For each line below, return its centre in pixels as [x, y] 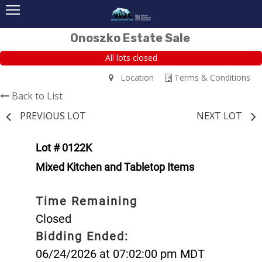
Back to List [37, 96]
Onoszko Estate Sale [130, 38]
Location [134, 77]
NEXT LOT [219, 116]
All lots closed [131, 58]
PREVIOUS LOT [53, 116]
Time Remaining [87, 201]
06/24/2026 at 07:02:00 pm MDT [120, 254]
